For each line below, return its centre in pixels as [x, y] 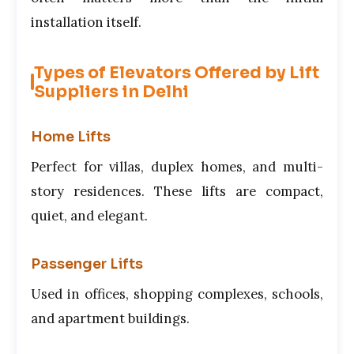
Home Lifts [71, 136]
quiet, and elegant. [89, 215]
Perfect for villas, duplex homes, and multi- [177, 166]
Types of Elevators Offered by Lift [177, 72]
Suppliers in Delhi [111, 91]
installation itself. [86, 23]
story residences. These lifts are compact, [177, 191]
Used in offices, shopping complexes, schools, [177, 294]
